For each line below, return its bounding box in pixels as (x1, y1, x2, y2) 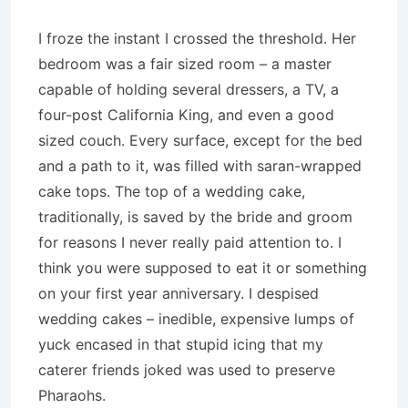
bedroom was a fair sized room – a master (38, 55, 331, 73)
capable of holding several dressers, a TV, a (38, 80, 339, 98)
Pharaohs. (38, 386, 106, 404)
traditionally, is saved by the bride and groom (38, 208, 352, 226)
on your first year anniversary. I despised (38, 284, 319, 302)
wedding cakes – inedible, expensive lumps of (38, 310, 354, 328)
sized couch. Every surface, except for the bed (38, 131, 362, 149)
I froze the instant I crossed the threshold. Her (38, 29, 356, 47)
